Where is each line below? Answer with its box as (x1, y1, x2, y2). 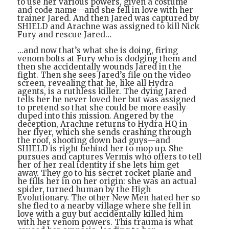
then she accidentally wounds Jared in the (17, 61, 181, 72)
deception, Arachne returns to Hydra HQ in (17, 119, 187, 129)
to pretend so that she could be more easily (17, 102, 186, 112)
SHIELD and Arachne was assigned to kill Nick (17, 21, 199, 31)
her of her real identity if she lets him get (17, 159, 179, 170)
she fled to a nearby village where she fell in (17, 200, 191, 211)
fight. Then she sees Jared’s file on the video (17, 70, 191, 80)
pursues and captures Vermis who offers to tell (17, 151, 201, 162)
